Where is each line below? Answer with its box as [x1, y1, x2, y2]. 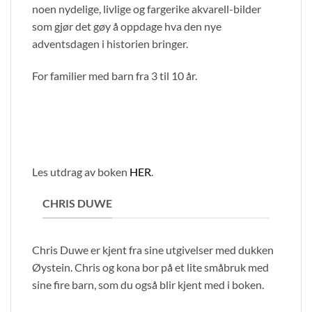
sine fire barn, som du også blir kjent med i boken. [32, 277, 264, 291]
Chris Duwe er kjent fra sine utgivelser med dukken [32, 242, 274, 256]
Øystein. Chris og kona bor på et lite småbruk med [32, 260, 269, 274]
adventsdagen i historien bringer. [32, 37, 188, 51]
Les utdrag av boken [32, 164, 130, 178]
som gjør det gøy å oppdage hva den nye [32, 19, 221, 33]
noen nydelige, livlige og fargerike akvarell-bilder [32, 2, 261, 16]
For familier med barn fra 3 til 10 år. [32, 69, 197, 83]
